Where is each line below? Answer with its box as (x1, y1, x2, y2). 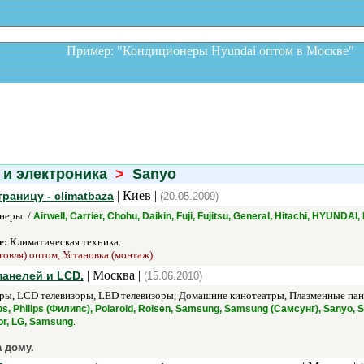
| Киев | (114, 188, 160, 202)
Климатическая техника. (7, 236, 121, 248)
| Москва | (84, 268, 144, 282)
